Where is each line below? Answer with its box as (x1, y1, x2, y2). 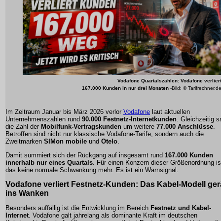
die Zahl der (5, 123, 41, 131)
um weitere (121, 123, 156, 131)
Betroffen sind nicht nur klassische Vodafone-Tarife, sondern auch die (5, 130, 204, 138)
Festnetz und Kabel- (150, 204, 211, 212)
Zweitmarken (5, 138, 44, 146)
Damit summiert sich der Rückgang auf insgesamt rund (5, 151, 165, 159)
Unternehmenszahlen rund (5, 115, 82, 123)
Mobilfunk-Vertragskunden (41, 123, 121, 131)
